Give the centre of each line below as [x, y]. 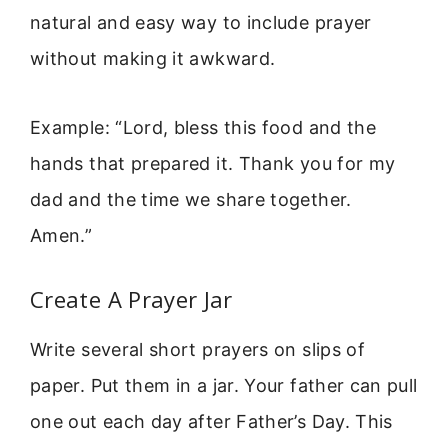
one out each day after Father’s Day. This [211, 422]
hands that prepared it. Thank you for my [213, 163]
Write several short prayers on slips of [198, 350]
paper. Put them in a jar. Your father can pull [224, 386]
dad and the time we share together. [191, 199]
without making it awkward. [153, 59]
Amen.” [61, 235]
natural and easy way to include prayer [201, 23]
